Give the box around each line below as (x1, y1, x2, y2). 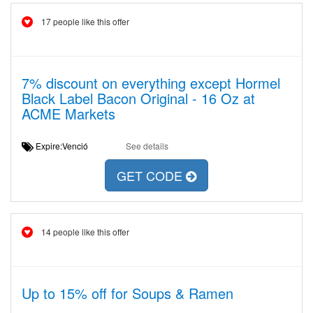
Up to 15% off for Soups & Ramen (22, 283, 233, 303)
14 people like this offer (41, 226, 129, 238)
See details (125, 140, 168, 152)
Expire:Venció (34, 140, 99, 152)
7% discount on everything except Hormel (22, 73, 280, 93)
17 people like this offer (41, 15, 129, 27)
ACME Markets (22, 103, 115, 124)
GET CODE (117, 166, 186, 185)
